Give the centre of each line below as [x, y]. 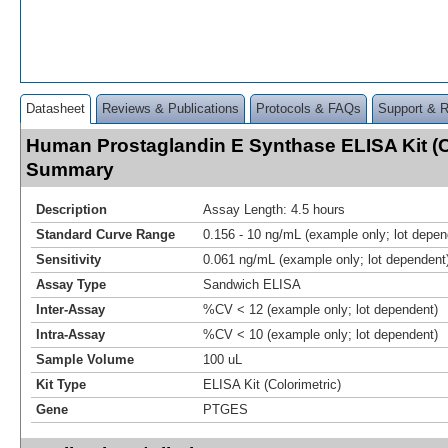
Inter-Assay [70, 309]
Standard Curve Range [105, 234]
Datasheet [55, 108]
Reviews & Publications [170, 108]
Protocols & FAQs [308, 108]
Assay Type [71, 284]
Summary [70, 169]
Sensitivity [68, 259]
